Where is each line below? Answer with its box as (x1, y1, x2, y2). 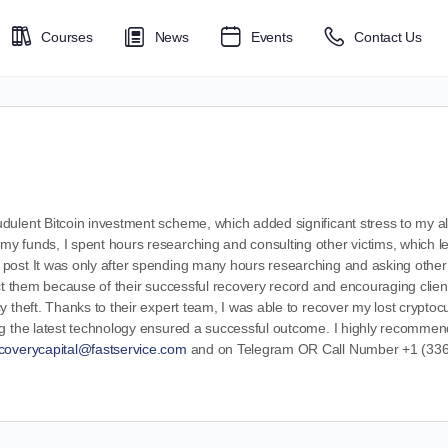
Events (250, 29, 293, 45)
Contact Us (354, 29, 422, 45)
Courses (41, 29, 93, 45)
